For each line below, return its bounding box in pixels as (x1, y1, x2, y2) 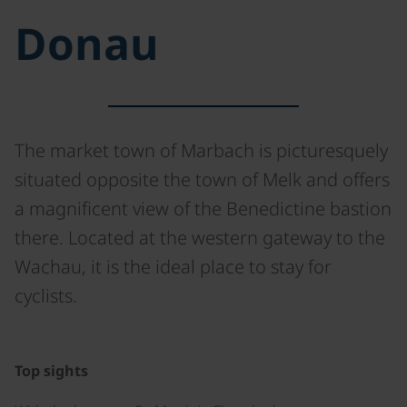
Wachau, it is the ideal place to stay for (15, 254, 332, 279)
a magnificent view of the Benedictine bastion (15, 196, 392, 221)
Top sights (15, 361, 88, 381)
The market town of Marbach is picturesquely (15, 138, 388, 163)
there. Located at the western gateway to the (15, 225, 385, 250)
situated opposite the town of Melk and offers (15, 167, 390, 192)
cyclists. (15, 283, 77, 308)
